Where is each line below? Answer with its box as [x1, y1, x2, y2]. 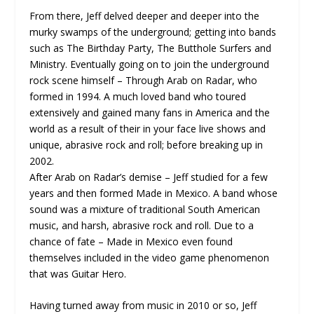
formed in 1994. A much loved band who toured [29, 89, 247, 103]
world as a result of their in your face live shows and [29, 121, 266, 135]
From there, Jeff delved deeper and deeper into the [29, 8, 260, 22]
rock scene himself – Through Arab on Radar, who [29, 73, 258, 87]
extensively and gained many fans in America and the [29, 105, 271, 119]
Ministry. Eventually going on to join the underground [29, 57, 270, 71]
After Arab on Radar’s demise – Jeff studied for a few [29, 170, 268, 184]
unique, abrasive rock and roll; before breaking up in [29, 137, 264, 151]
